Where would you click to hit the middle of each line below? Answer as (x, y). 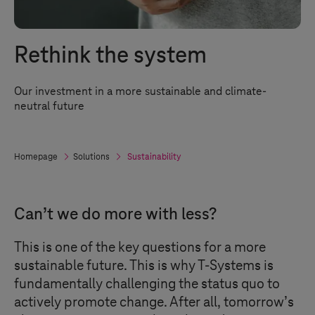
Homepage (36, 157)
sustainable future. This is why (106, 266)
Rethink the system (110, 56)
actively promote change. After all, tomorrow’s (154, 302)
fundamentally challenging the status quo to (147, 284)
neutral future (49, 106)
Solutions (91, 157)
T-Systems (229, 266)
